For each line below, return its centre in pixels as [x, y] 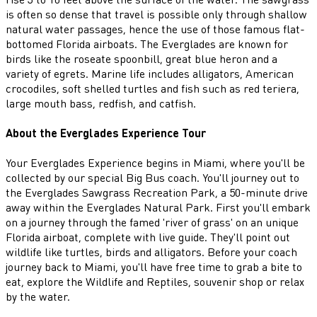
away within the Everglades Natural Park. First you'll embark [158, 207]
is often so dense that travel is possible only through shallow [156, 13]
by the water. [38, 296]
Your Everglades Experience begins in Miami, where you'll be [155, 163]
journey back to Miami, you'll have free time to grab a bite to [154, 267]
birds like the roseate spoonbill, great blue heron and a [142, 58]
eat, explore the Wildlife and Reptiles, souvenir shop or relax [155, 282]
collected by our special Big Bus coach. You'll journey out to [152, 178]
